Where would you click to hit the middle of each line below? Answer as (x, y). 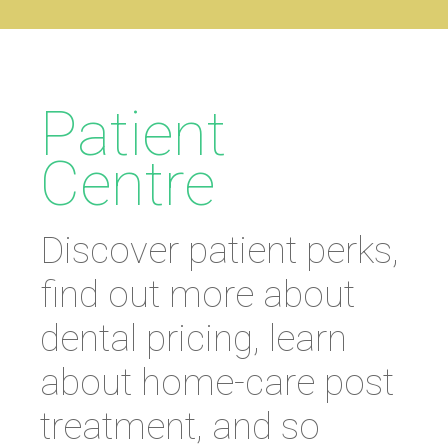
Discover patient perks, (219, 250)
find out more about (197, 294)
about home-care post (217, 382)
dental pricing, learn (193, 338)
